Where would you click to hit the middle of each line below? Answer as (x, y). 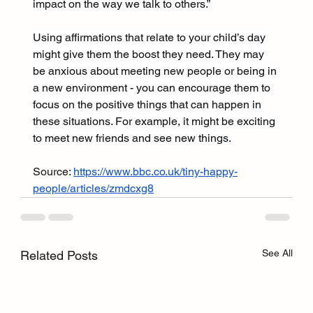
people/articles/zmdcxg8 (94, 189)
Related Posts (59, 256)
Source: (53, 172)
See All (277, 253)
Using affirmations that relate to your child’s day (151, 38)
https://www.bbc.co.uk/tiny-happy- (156, 172)
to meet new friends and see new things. (132, 138)
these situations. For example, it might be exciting (156, 122)
